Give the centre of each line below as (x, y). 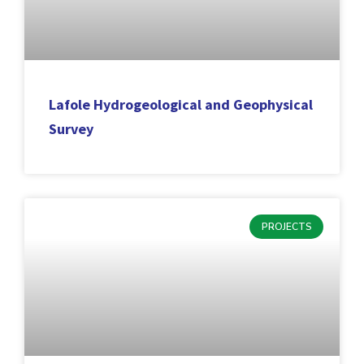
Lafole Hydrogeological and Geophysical (181, 104)
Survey (71, 128)
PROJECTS (286, 227)
